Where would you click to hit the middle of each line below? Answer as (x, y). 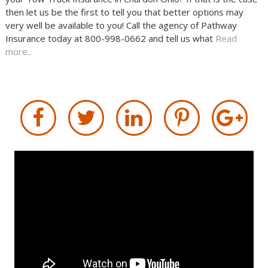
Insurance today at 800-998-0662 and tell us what (110, 38)
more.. (18, 51)
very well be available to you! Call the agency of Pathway (121, 25)
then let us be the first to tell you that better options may (124, 12)
